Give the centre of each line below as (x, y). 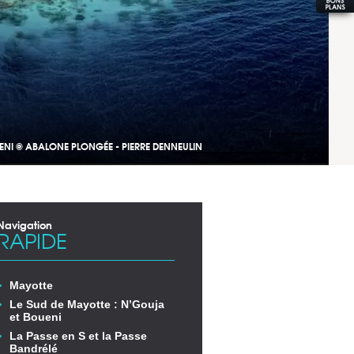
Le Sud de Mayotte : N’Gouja (87, 304)
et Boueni (36, 317)
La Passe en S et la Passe (78, 336)
